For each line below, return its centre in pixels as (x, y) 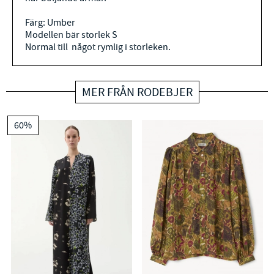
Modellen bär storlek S (71, 35)
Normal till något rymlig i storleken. (98, 47)
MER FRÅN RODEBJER (137, 92)
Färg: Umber (50, 22)
